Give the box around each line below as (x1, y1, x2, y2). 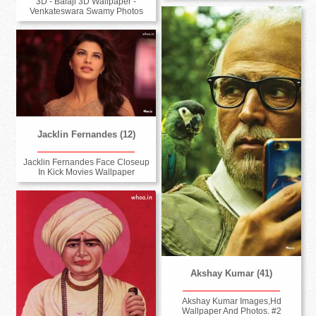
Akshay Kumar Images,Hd (181, 296, 281, 307)
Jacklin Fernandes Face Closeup (23, 157, 150, 167)
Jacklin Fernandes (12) (37, 128, 135, 140)
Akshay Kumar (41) (190, 268, 273, 279)
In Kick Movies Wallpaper (37, 166, 135, 177)
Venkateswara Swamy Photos (29, 6, 143, 17)
